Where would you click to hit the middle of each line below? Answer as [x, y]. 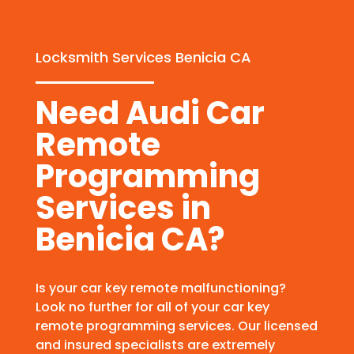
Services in [123, 208]
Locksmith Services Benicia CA [143, 58]
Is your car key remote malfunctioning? [160, 288]
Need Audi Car [150, 113]
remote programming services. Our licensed [176, 326]
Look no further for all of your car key [152, 307]
